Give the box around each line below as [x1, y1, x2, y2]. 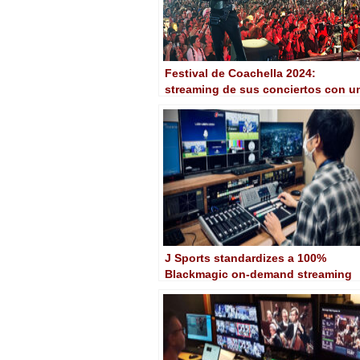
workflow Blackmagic [165, 98, 281, 112]
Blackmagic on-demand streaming [165, 267, 352, 280]
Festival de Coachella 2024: [165, 66, 316, 80]
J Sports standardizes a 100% [165, 251, 326, 264]
